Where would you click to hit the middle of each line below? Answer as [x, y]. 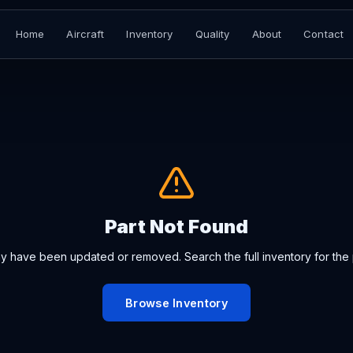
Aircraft [85, 34]
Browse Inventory [176, 303]
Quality [212, 34]
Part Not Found [176, 227]
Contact [324, 34]
